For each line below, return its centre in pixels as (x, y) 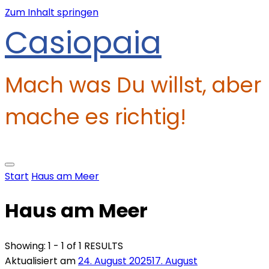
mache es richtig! (95, 117)
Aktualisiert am (41, 261)
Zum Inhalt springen (52, 12)
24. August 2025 (115, 261)
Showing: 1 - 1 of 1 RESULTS (64, 246)
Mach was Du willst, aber (133, 85)
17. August (175, 261)
